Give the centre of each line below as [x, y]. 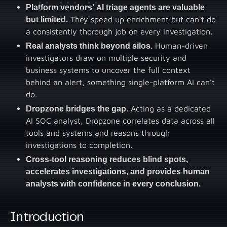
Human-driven [180, 46]
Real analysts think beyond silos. [89, 46]
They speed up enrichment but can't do [142, 20]
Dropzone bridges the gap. [77, 109]
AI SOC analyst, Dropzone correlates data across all [121, 121]
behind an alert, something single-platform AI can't [121, 82]
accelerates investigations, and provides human [118, 172]
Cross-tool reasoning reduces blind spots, [107, 159]
